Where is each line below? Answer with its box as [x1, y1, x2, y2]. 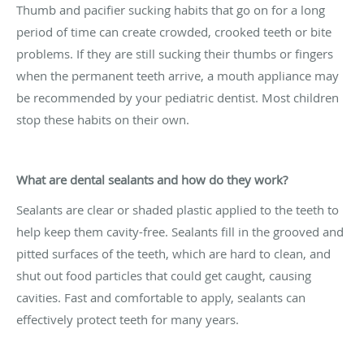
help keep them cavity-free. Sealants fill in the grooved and [16, 223, 344, 240]
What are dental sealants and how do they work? [16, 171, 288, 188]
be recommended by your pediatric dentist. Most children [16, 89, 339, 106]
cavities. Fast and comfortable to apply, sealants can [16, 288, 305, 305]
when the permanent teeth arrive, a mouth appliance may [16, 67, 339, 84]
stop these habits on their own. [16, 110, 189, 128]
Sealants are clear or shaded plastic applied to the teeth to [16, 201, 339, 218]
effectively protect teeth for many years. [16, 310, 239, 327]
